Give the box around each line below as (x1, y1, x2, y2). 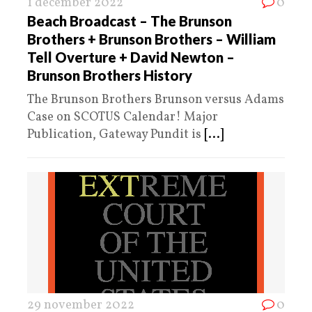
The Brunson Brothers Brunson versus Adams (27, 91, 284, 109)
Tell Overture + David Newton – (27, 48, 235, 65)
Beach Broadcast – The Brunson (27, 12, 232, 29)
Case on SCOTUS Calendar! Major (27, 108, 218, 126)
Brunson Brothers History (27, 66, 192, 84)
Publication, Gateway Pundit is (27, 125, 204, 143)
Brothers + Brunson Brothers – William (27, 30, 276, 47)
